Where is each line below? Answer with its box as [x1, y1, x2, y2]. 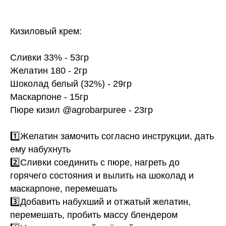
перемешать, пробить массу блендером [10, 210, 178, 220]
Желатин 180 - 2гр [10, 66, 87, 76]
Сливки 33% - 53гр [10, 52, 89, 63]
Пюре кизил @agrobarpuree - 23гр [10, 105, 153, 116]
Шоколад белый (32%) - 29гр [10, 79, 132, 89]
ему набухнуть [10, 144, 71, 155]
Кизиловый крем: [10, 26, 82, 37]
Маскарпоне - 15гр [10, 92, 88, 102]
